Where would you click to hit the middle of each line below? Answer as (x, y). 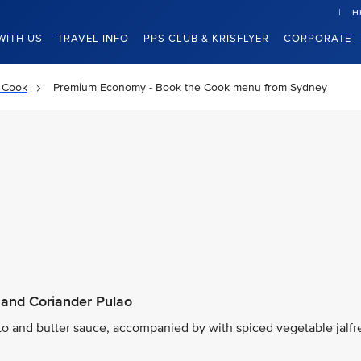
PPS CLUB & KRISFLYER (206, 39)
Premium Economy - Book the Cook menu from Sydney (190, 87)
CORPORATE (317, 39)
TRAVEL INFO (93, 39)
